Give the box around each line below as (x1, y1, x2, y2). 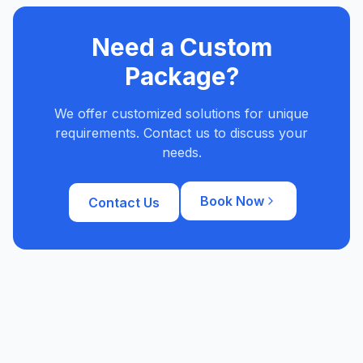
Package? (124, 62, 239, 91)
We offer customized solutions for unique (54, 105, 309, 122)
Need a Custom (91, 32, 272, 62)
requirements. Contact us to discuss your (55, 125, 308, 141)
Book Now (199, 193, 264, 209)
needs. (161, 144, 202, 160)
